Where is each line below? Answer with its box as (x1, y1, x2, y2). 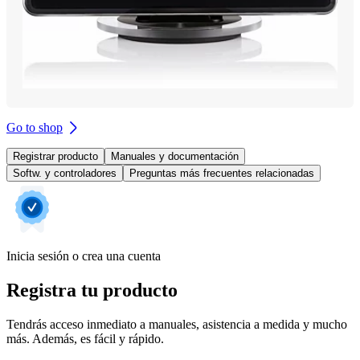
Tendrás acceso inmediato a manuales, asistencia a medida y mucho (6, 317, 347, 331)
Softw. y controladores (13, 166, 117, 179)
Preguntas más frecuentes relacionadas (129, 166, 314, 179)
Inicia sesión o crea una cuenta (6, 248, 161, 263)
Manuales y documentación (111, 149, 239, 162)
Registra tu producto (6, 279, 178, 301)
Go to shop (6, 120, 63, 134)
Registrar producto (13, 149, 98, 162)
